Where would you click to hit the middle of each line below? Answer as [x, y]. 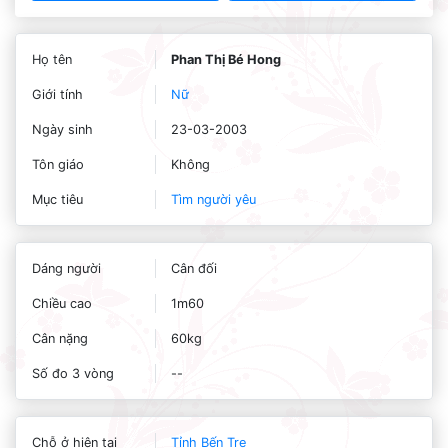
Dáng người [66, 268]
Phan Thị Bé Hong [225, 59]
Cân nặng [60, 338]
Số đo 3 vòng [73, 373]
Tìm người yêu [213, 199]
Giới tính [57, 94]
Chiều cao [62, 303]
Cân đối [193, 268]
